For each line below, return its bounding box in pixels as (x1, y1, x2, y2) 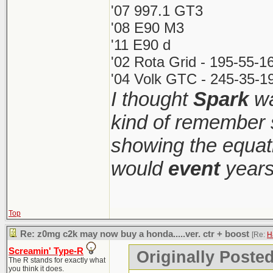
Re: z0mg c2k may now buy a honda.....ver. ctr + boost (20, 229, 249, 239)
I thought (111, 88, 193, 110)
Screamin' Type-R (9, 246, 83, 256)
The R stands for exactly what (9, 256, 105, 264)
